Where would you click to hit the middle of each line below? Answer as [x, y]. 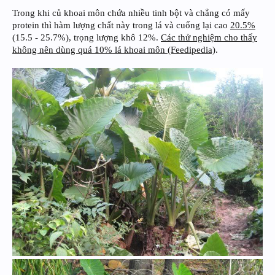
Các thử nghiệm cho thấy [209, 37]
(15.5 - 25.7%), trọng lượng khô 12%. [87, 37]
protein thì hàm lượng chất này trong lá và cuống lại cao [121, 25]
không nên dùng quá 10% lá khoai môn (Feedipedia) [114, 49]
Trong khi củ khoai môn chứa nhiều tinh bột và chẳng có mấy [131, 13]
